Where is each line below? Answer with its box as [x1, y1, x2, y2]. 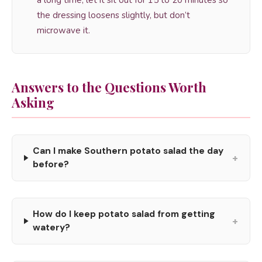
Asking [12, 94, 54, 111]
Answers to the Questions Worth [12, 78, 206, 96]
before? [32, 158, 69, 170]
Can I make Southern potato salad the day [32, 145, 223, 157]
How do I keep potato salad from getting [33, 208, 216, 220]
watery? [33, 222, 71, 233]
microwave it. [37, 25, 90, 36]
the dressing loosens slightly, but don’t [37, 9, 190, 21]
